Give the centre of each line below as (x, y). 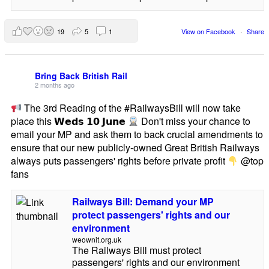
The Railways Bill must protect (136, 250)
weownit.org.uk (96, 240)
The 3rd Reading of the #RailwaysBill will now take (131, 108)
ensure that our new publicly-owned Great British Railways (135, 148)
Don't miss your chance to (195, 121)
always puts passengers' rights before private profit (119, 161)
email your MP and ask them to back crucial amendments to (137, 134)
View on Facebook (209, 31)
